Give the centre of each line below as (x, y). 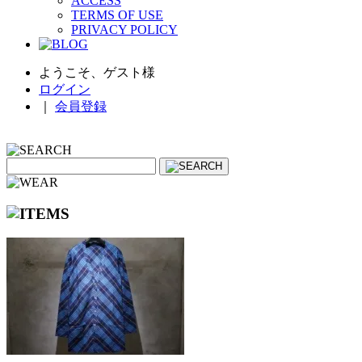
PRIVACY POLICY (124, 29)
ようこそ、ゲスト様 (103, 72)
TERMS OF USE (117, 15)
